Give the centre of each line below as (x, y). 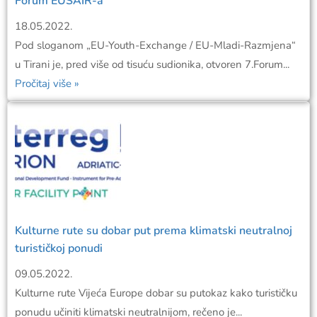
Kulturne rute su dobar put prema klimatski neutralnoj (154, 231)
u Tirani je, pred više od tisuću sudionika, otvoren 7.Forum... (152, 65)
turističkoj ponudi (59, 249)
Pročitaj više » (47, 84)
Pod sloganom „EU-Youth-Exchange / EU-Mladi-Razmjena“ (155, 46)
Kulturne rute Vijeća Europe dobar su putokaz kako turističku (156, 293)
